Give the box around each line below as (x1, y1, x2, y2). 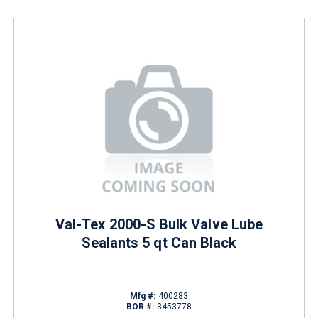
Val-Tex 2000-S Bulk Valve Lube (55, 216, 263, 233)
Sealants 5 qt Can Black (81, 234, 237, 251)
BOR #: (126, 302, 155, 312)
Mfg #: (129, 291, 156, 301)
